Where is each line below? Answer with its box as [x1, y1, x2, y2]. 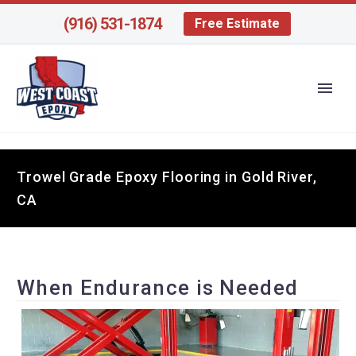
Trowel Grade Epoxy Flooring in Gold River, [17, 168, 317, 185]
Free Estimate [195, 16, 280, 31]
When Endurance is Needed [17, 276, 299, 300]
